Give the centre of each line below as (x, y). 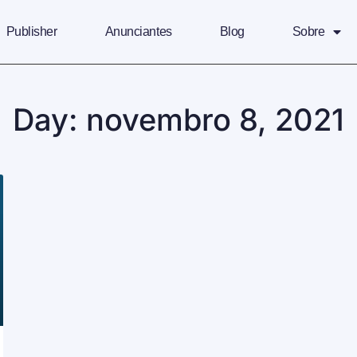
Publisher (31, 31)
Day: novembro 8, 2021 (178, 120)
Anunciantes (138, 31)
